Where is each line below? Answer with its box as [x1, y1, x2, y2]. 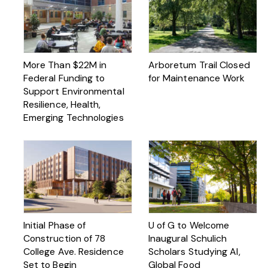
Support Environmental [23, 84, 124, 98]
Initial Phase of [23, 218, 86, 232]
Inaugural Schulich [148, 232, 227, 245]
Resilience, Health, [23, 98, 101, 111]
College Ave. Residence [23, 245, 124, 258]
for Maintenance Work [148, 71, 248, 84]
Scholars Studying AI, [148, 245, 240, 258]
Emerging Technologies [23, 111, 124, 124]
